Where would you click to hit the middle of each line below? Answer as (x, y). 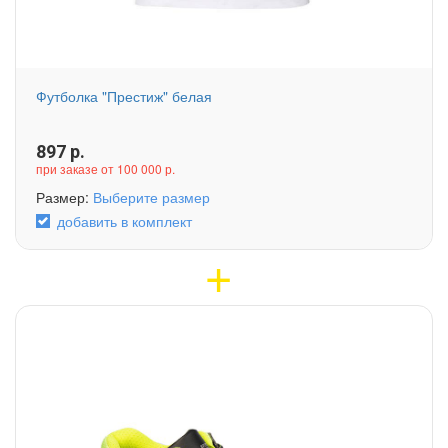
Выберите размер (151, 196)
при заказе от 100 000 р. (105, 168)
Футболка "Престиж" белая (124, 95)
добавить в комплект (124, 220)
